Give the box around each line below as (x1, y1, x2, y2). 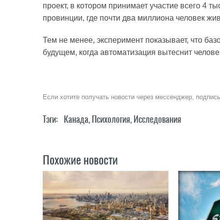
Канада (64, 113, 88, 125)
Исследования (134, 113, 181, 125)
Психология (92, 113, 130, 125)
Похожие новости (43, 152, 118, 167)
